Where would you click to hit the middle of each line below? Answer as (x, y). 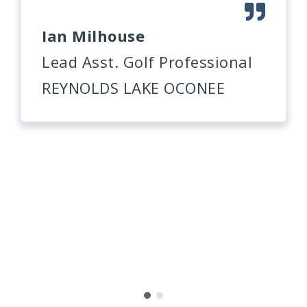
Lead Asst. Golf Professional (147, 62)
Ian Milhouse (93, 36)
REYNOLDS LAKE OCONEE (133, 88)
